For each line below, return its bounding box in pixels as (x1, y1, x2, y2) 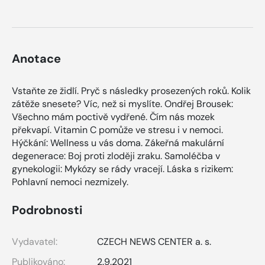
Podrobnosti (12, 202, 82, 218)
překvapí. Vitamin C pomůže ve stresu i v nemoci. (12, 124, 223, 137)
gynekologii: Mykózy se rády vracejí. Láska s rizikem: (12, 163, 233, 176)
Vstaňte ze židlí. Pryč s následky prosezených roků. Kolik (12, 85, 251, 98)
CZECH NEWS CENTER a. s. (97, 235, 211, 248)
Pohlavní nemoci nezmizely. (12, 176, 128, 189)
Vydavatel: (12, 235, 57, 248)
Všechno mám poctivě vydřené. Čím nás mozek (12, 111, 215, 124)
